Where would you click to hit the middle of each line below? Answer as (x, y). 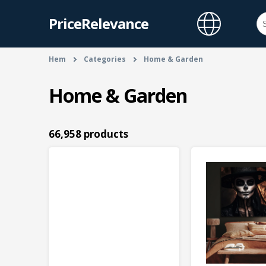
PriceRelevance (99, 23)
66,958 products (88, 134)
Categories (105, 59)
